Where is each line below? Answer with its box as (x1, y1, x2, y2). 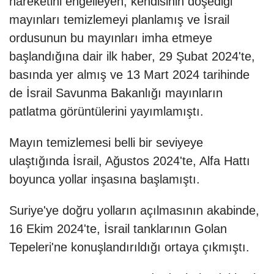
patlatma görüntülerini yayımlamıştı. (9, 105, 204, 119)
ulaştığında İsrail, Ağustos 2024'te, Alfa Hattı (9, 154, 250, 168)
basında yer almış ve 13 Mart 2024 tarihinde (9, 68, 250, 82)
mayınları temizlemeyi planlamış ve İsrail (9, 13, 229, 27)
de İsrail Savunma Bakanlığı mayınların (9, 86, 223, 100)
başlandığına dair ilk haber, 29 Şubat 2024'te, (9, 50, 255, 64)
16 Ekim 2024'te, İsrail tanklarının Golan (9, 222, 227, 236)
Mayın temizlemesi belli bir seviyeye (9, 136, 203, 150)
